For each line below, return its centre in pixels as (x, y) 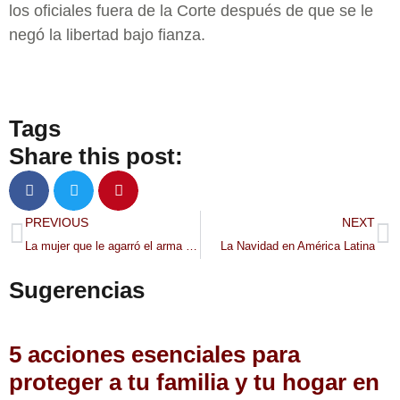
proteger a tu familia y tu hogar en (194, 383)
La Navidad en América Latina (298, 247)
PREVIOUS (57, 223)
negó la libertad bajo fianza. (107, 35)
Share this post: (96, 157)
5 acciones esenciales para (154, 355)
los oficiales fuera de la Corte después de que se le (191, 11)
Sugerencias (77, 291)
